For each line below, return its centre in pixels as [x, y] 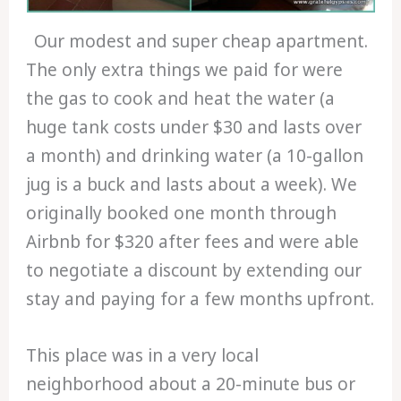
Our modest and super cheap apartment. [200, 42]
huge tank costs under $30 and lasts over [194, 128]
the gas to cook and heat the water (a [181, 99]
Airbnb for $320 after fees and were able [193, 242]
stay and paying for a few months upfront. [200, 299]
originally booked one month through [182, 213]
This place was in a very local [143, 355]
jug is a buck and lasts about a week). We [192, 185]
